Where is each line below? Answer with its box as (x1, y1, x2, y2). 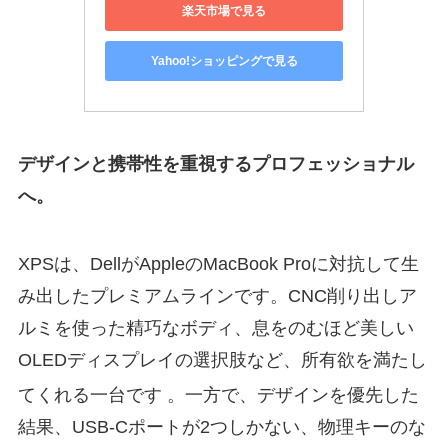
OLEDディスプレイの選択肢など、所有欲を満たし (17, 350, 427, 371)
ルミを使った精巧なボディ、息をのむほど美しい (17, 318, 414, 339)
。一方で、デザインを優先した (166, 385, 419, 406)
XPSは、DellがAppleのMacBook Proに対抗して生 (17, 254, 419, 275)
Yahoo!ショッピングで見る (150, 53, 298, 68)
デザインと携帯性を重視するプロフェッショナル (17, 154, 414, 175)
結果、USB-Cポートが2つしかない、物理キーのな (17, 417, 426, 438)
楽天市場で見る (182, 3, 266, 18)
